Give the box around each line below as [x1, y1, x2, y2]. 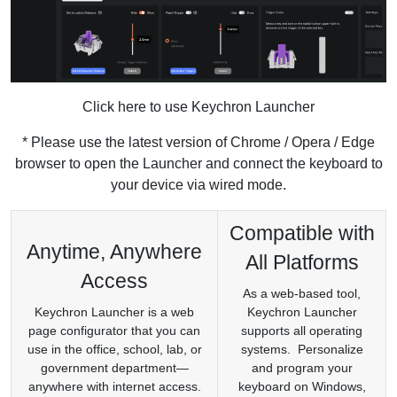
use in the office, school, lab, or [27, 341, 202, 356]
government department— [40, 360, 189, 375]
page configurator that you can [28, 323, 200, 338]
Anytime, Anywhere [27, 239, 202, 263]
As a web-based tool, [243, 285, 361, 300]
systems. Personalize [240, 341, 363, 356]
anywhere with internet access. [27, 378, 201, 393]
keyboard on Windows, [237, 378, 366, 393]
